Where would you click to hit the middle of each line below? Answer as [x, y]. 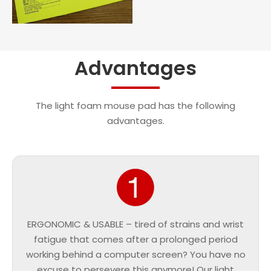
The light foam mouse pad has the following [135, 106]
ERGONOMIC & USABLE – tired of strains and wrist [135, 224]
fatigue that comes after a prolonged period [135, 240]
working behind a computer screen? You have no [135, 255]
